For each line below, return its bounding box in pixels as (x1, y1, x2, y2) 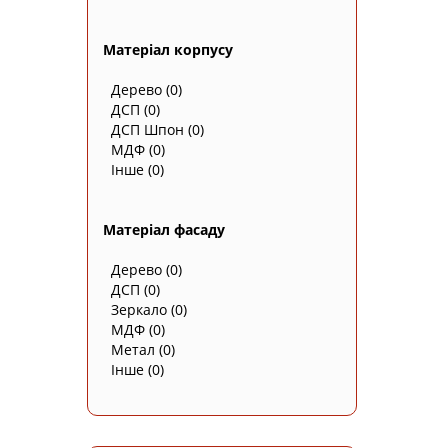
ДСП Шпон (111, 119, 184, 139)
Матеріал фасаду (103, 219, 225, 239)
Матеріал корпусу (103, 39, 233, 59)
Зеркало (111, 299, 167, 319)
